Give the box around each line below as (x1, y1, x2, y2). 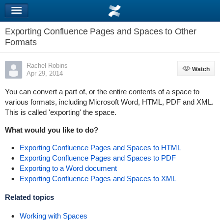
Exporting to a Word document (19, 164, 117, 172)
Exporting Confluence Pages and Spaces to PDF (19, 154, 176, 162)
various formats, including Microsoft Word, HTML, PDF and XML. (4, 98, 214, 106)
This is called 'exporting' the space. (4, 108, 116, 116)
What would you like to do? (4, 126, 98, 134)
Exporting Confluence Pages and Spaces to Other (4, 27, 196, 36)
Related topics (4, 193, 54, 201)
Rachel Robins (26, 62, 68, 69)
